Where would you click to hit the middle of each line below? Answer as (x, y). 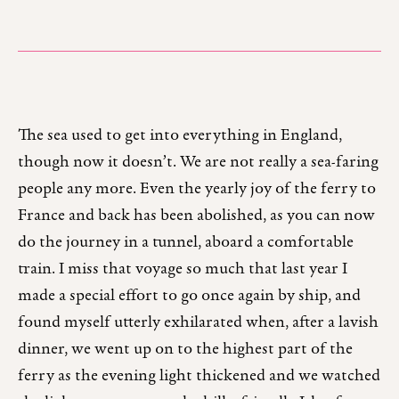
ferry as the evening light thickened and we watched (199, 376)
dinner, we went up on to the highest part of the (185, 349)
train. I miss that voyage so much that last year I (183, 269)
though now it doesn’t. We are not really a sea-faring (198, 162)
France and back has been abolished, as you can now (196, 216)
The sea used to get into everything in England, (180, 135)
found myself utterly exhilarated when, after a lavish (198, 322)
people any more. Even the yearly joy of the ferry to (197, 189)
